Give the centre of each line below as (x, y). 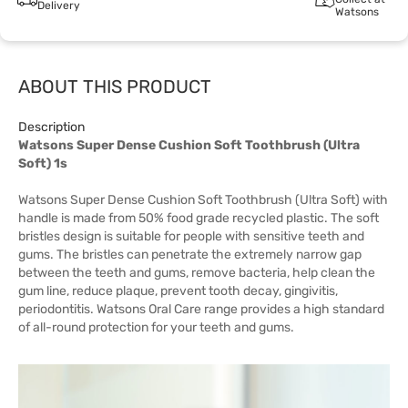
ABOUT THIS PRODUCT (115, 87)
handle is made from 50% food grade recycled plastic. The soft (199, 218)
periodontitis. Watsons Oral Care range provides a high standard (201, 309)
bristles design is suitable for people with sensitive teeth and (191, 236)
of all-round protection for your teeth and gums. (156, 327)
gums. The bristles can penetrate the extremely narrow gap (190, 255)
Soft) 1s (43, 163)
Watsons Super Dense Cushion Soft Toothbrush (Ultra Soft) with (203, 200)
